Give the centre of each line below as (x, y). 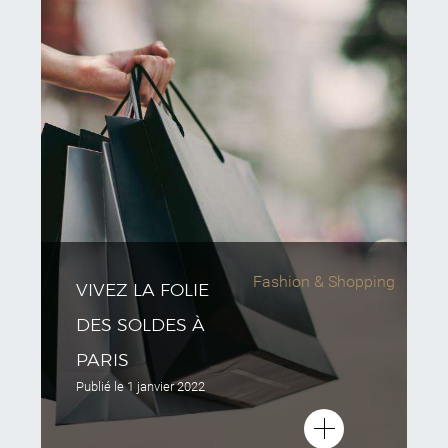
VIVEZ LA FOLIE (142, 289)
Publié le (101, 386)
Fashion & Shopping (324, 281)
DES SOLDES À (140, 324)
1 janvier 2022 (166, 386)
